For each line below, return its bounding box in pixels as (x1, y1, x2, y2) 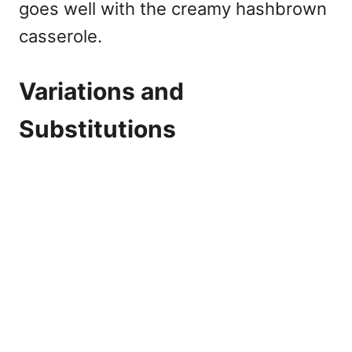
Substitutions (19, 114, 176, 143)
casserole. (19, 25, 102, 46)
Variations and (19, 76, 184, 105)
